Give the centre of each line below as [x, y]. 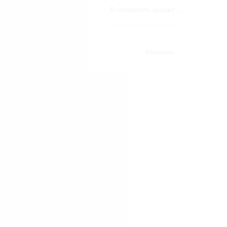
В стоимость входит [143, 9]
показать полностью [143, 24]
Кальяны [160, 51]
